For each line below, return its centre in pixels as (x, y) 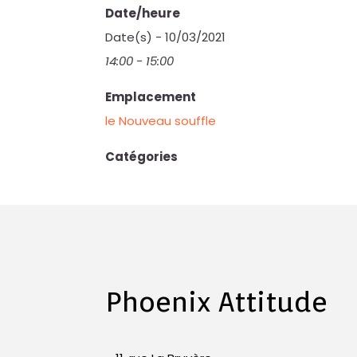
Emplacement (151, 97)
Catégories (142, 157)
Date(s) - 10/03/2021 (166, 37)
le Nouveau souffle (161, 121)
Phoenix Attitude (217, 301)
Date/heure (143, 13)
